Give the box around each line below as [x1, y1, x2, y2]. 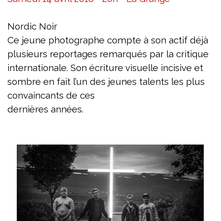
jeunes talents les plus [108, 76, 205, 87]
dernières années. [7, 104, 83, 114]
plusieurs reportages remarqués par [7, 48, 166, 59]
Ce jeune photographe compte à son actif [7, 35, 190, 45]
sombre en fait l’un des [7, 76, 108, 87]
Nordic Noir [7, 21, 57, 32]
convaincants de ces [7, 90, 95, 101]
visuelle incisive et [125, 62, 203, 73]
